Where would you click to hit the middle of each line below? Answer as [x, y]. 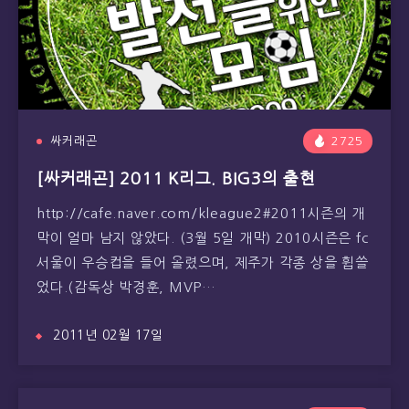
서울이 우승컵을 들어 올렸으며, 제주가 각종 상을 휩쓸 [203, 262]
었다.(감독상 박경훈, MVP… [126, 287]
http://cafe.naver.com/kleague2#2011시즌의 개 [201, 213]
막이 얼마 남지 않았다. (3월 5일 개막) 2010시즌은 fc [203, 238]
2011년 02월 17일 [108, 335]
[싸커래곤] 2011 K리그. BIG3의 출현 [176, 179]
